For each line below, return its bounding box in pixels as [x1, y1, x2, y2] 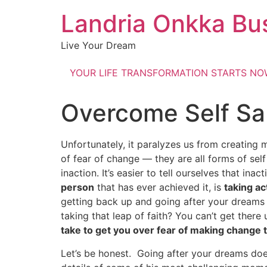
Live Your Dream [61, 39, 136, 51]
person [61, 181, 94, 194]
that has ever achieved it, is [94, 181, 224, 194]
